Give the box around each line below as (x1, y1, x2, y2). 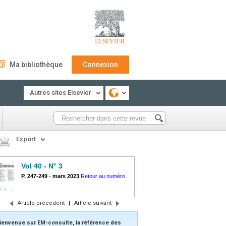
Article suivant (74, 200, 111, 206)
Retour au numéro (81, 173, 125, 179)
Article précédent (17, 200, 65, 206)
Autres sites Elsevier (30, 89, 91, 96)
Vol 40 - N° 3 (21, 162, 63, 170)
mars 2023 (52, 173, 79, 179)
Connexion (83, 61, 118, 69)
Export (16, 135, 36, 143)
